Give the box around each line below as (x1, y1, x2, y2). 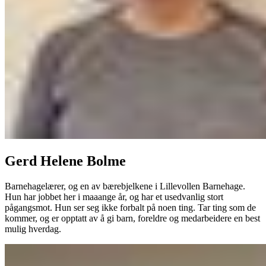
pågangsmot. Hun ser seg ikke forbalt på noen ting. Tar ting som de (5, 202, 256, 213)
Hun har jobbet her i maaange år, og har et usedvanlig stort (5, 192, 223, 202)
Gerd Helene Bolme (5, 153, 126, 169)
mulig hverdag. (5, 224, 61, 234)
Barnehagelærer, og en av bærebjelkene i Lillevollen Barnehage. (5, 181, 245, 191)
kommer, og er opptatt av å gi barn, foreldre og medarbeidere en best (5, 213, 260, 223)
